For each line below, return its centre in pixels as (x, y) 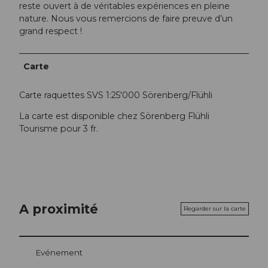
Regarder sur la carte (215, 209)
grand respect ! (51, 31)
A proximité (59, 208)
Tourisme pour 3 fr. (59, 128)
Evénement (59, 253)
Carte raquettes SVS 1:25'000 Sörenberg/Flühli (116, 95)
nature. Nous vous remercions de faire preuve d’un (126, 19)
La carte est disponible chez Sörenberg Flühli (114, 116)
